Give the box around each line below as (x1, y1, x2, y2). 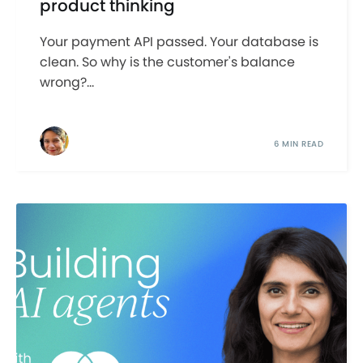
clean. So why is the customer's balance (39, 53, 295, 72)
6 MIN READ (274, 138, 324, 151)
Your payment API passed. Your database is (39, 32, 318, 52)
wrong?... (39, 73, 94, 92)
